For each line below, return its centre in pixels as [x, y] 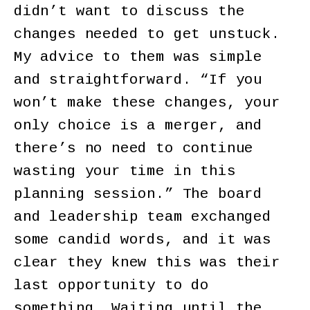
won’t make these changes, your [147, 102]
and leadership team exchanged [143, 217]
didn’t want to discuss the [129, 11]
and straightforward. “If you [138, 80]
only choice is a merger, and [138, 125]
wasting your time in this [125, 171]
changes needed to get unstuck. [147, 34]
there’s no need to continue [134, 148]
